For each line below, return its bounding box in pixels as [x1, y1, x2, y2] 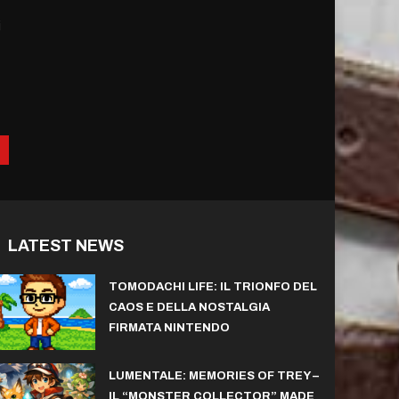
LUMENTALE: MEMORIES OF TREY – [108, 370, 319, 383]
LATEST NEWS [7, 236, 124, 255]
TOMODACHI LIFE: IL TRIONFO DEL [108, 280, 317, 293]
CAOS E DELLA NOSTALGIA [108, 300, 270, 313]
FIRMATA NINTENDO [108, 321, 230, 334]
